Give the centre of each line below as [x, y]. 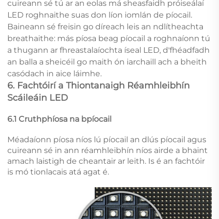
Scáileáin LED [38, 98]
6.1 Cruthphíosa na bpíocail [59, 119]
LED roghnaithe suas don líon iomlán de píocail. [100, 15]
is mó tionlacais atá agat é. [58, 172]
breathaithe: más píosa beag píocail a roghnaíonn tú [109, 38]
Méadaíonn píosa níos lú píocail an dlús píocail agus [107, 139]
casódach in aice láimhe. [55, 73]
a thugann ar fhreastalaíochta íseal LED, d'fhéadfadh [109, 50]
